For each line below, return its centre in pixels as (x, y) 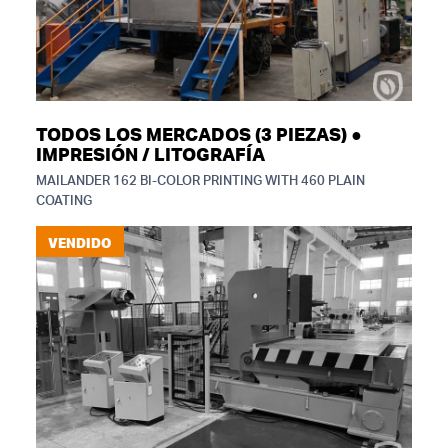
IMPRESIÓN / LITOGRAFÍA (150, 156)
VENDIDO (79, 242)
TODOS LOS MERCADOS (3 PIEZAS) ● (199, 136)
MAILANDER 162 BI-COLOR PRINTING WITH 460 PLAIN (200, 181)
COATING (64, 201)
